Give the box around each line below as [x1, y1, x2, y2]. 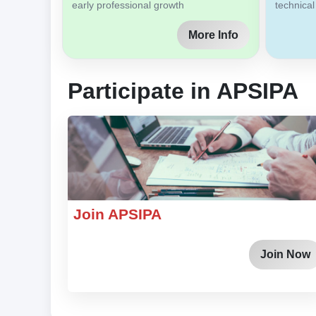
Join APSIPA [73, 206, 162, 223]
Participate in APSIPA [68, 78, 298, 104]
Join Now [260, 248, 310, 260]
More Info [188, 28, 239, 41]
